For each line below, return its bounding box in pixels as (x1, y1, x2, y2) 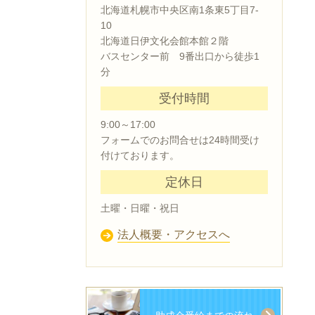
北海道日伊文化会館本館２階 (101, 35, 229, 47)
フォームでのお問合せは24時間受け (101, 134, 259, 146)
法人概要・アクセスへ (117, 227, 230, 241)
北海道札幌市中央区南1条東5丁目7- (101, 4, 259, 16)
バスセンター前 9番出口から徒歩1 (101, 51, 259, 63)
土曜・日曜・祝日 (101, 202, 179, 214)
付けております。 (101, 150, 179, 162)
